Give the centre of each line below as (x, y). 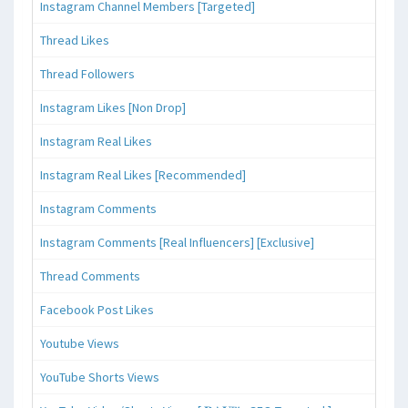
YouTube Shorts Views (100, 377)
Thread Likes (75, 40)
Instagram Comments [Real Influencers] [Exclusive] (177, 242)
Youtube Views (80, 343)
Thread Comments (90, 275)
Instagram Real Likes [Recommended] (143, 174)
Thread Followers (87, 73)
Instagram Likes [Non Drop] (113, 107)
